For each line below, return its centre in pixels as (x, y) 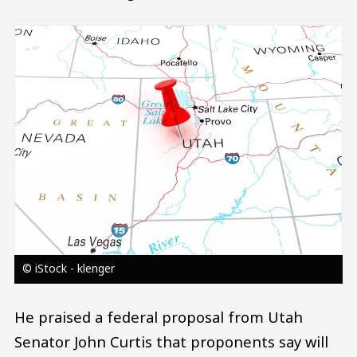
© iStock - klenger (68, 268)
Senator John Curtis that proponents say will (171, 341)
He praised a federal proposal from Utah (159, 316)
